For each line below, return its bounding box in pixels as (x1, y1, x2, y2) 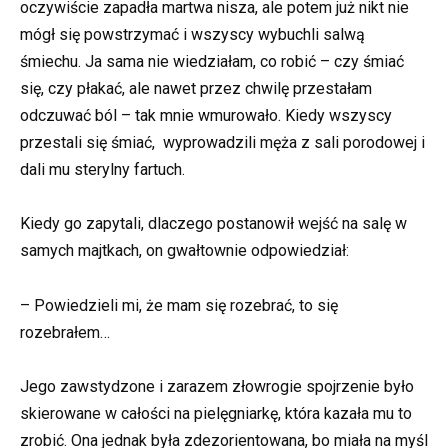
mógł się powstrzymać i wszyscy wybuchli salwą (20, 25, 365, 45)
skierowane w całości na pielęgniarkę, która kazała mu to (20, 403, 412, 423)
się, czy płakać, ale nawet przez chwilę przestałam (20, 79, 372, 99)
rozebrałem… (20, 322, 110, 342)
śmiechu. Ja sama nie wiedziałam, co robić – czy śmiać (20, 52, 404, 72)
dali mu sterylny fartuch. (20, 160, 185, 180)
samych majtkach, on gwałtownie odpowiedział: (20, 241, 349, 261)
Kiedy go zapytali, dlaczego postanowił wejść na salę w (20, 214, 407, 234)
